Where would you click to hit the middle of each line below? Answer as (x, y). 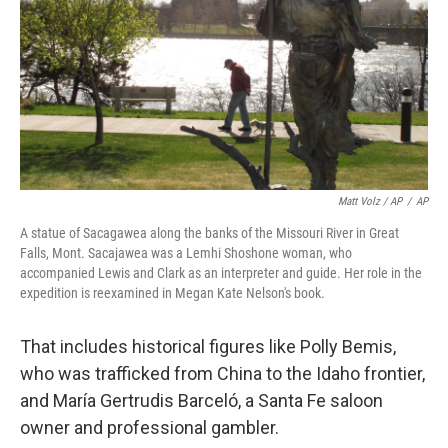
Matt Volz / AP (370, 201)
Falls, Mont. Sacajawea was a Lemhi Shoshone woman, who (186, 253)
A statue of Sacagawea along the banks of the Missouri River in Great (209, 233)
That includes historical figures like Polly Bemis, (208, 346)
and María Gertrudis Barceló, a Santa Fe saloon (201, 400)
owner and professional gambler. (149, 427)
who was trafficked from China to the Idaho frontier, (222, 373)
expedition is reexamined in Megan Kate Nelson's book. (172, 293)
